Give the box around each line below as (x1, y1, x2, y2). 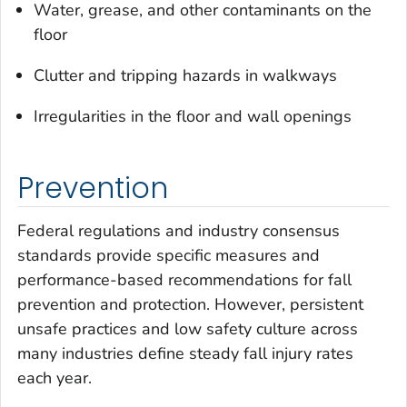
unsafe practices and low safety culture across (17, 318, 358, 341)
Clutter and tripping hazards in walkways (34, 64, 337, 86)
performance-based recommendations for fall (17, 269, 352, 292)
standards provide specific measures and (17, 244, 320, 267)
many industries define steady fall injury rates (17, 342, 353, 365)
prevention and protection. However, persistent (17, 293, 363, 316)
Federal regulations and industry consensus (17, 220, 340, 243)
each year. (17, 367, 92, 390)
